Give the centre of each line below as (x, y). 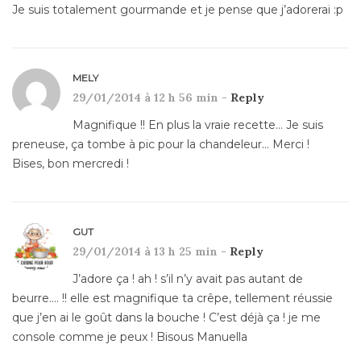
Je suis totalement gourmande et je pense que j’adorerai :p (178, 10)
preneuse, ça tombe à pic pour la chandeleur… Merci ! (161, 145)
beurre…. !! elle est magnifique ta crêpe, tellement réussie (172, 299)
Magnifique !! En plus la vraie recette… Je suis (198, 125)
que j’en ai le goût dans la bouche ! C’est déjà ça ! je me (166, 318)
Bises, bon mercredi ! (71, 164)
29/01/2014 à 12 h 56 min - (151, 98)
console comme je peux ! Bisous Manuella (130, 337)
